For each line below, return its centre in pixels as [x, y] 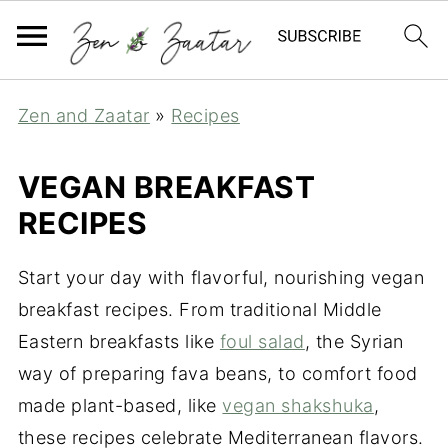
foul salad [262, 341]
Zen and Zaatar [83, 115]
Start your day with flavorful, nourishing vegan [221, 277]
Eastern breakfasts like [118, 341]
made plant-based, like [120, 405]
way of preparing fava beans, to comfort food [217, 373]
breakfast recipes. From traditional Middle [199, 309]
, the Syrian [354, 341]
